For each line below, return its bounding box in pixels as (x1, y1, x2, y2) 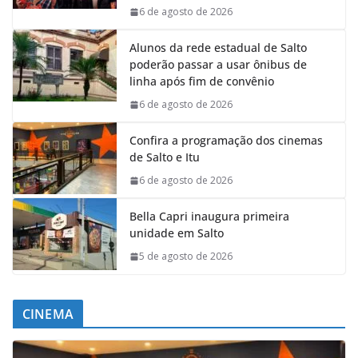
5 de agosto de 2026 (139, 249, 233, 263)
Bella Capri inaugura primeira (129, 209, 289, 224)
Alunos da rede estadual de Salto (129, 40, 307, 55)
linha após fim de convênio (129, 74, 274, 89)
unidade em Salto (129, 225, 224, 241)
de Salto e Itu (129, 149, 200, 165)
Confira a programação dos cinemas (129, 133, 323, 148)
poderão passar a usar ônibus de (129, 57, 307, 72)
